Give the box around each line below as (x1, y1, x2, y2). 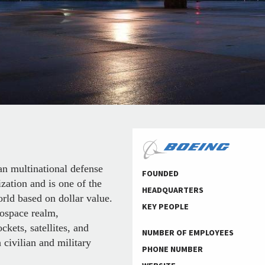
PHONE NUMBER (142, 243, 203, 256)
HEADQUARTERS (142, 184, 203, 196)
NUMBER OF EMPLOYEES (142, 227, 234, 239)
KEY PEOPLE (142, 201, 189, 213)
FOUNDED (142, 167, 179, 180)
